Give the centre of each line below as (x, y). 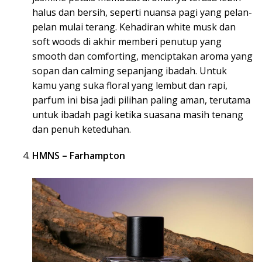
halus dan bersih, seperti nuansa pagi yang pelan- (142, 12)
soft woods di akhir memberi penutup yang (127, 41)
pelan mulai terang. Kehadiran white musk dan (134, 27)
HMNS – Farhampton (79, 155)
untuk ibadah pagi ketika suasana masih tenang (138, 114)
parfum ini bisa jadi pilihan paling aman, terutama (141, 100)
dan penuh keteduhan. (82, 129)
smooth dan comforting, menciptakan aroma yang (142, 56)
